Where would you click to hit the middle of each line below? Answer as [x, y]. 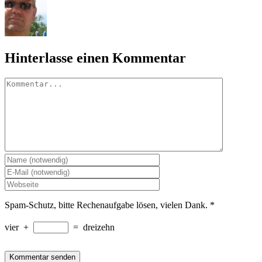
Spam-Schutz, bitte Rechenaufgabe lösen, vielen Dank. [106, 205]
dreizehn [99, 227]
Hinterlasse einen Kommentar [95, 58]
